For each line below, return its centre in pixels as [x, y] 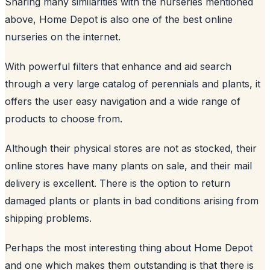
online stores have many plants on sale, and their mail [128, 165]
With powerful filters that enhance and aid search [118, 66]
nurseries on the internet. [63, 36]
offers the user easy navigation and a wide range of [123, 101]
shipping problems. [48, 218]
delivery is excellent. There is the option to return [118, 183]
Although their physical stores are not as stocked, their [131, 148]
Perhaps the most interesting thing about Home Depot [129, 247]
